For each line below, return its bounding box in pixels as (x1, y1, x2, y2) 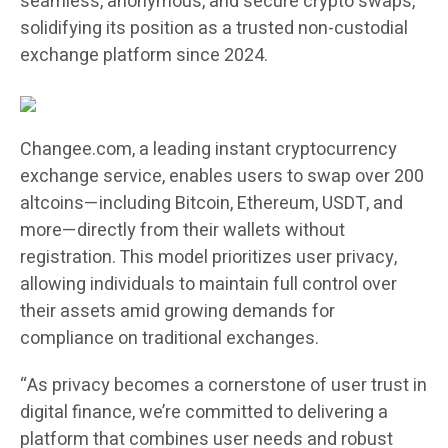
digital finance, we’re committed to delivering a (20, 399, 388, 427)
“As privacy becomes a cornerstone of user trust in (20, 372, 427, 400)
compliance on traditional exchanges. (20, 325, 319, 353)
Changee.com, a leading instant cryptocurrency (20, 136, 397, 164)
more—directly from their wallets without (20, 217, 345, 245)
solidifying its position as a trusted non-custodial (20, 15, 408, 43)
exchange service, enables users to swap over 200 (20, 163, 424, 191)
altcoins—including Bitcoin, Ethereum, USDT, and (20, 190, 403, 218)
